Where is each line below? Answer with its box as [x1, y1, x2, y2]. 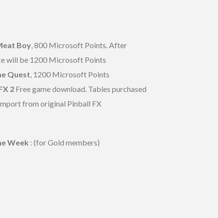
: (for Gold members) [30, 137, 100, 147]
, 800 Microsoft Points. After [31, 40, 127, 50]
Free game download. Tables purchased [14, 84, 146, 93]
